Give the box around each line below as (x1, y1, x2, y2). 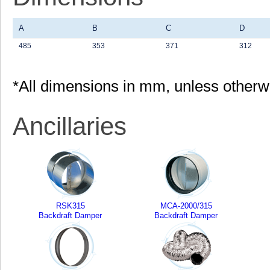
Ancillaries (13, 112, 127, 140)
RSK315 (56, 201, 85, 210)
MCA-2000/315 (160, 201, 212, 210)
